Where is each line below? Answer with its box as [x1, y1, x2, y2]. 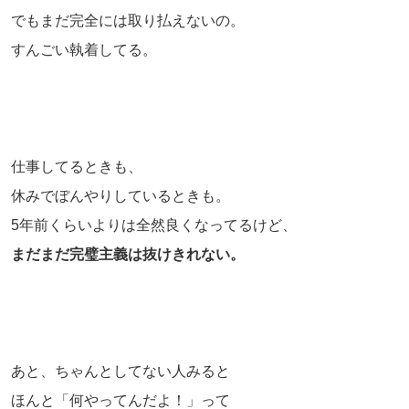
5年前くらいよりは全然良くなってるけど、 [11, 216, 297, 233]
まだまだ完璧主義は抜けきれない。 [11, 246, 245, 262]
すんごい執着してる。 [11, 41, 157, 58]
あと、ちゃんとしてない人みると [11, 362, 230, 379]
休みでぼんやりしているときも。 [11, 187, 230, 204]
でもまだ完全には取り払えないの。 [11, 12, 245, 28]
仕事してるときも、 [11, 158, 142, 174]
